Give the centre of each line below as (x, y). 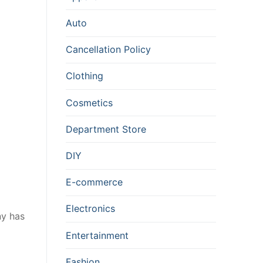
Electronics (90, 209)
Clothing (85, 76)
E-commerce (94, 182)
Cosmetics (89, 102)
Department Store (106, 129)
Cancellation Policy (108, 50)
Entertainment (97, 235)
